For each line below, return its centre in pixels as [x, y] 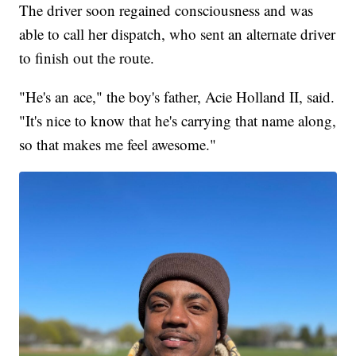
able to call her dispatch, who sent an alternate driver [178, 33]
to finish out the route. [87, 57]
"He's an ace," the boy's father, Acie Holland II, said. [177, 96]
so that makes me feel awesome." [118, 144]
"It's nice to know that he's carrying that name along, [178, 120]
